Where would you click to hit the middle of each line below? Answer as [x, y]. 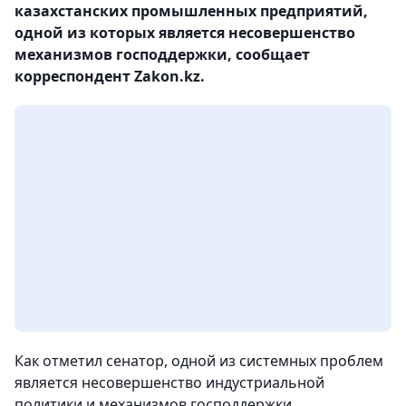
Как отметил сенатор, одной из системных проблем [199, 361]
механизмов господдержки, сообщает [162, 54]
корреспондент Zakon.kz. [110, 76]
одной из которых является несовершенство [185, 33]
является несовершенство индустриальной [169, 382]
